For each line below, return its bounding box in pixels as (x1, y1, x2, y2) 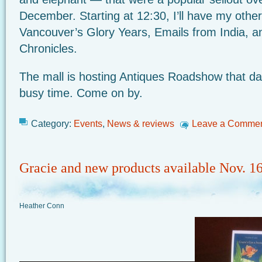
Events (74, 118, 102, 129)
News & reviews (107, 118, 174, 129)
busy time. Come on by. (19, 87, 143, 99)
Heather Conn (19, 202, 64, 210)
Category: (31, 118, 74, 129)
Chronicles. (19, 42, 77, 55)
